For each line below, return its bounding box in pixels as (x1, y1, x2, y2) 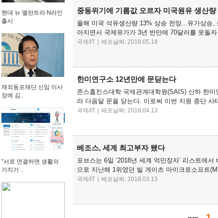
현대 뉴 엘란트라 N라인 (1, 9, 63, 16)
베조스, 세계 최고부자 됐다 (77, 144, 165, 152)
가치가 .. (1, 166, 23, 173)
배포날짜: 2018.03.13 (100, 176, 158, 182)
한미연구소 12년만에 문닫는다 (77, 75, 176, 83)
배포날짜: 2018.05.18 (100, 38, 158, 45)
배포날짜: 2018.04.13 (100, 107, 158, 114)
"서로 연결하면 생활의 (1, 158, 59, 165)
